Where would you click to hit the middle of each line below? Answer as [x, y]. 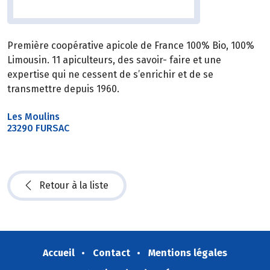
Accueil [59, 253]
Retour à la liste [74, 185]
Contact [111, 253]
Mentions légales [188, 253]
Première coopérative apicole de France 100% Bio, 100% [131, 46]
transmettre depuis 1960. [63, 89]
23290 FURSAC [38, 128]
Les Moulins [35, 117]
